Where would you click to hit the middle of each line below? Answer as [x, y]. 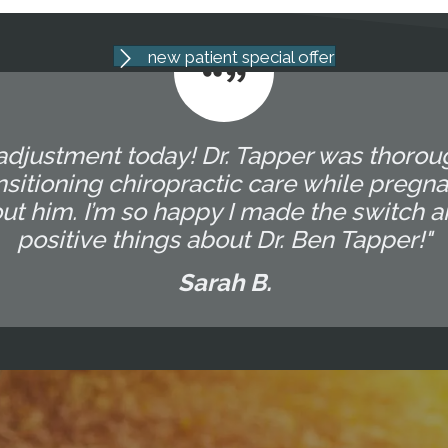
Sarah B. [224, 282]
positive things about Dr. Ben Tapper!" [224, 239]
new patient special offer [241, 57]
